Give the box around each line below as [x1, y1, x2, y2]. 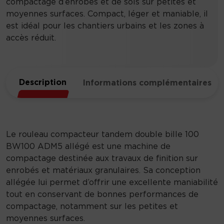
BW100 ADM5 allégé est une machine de [6, 140, 170, 151]
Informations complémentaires [83, 77, 211, 88]
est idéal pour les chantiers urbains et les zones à [6, 20, 204, 30]
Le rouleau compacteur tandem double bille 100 [6, 128, 199, 139]
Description [19, 76, 66, 87]
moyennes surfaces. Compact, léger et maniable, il [6, 8, 208, 18]
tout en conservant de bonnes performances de [6, 188, 198, 199]
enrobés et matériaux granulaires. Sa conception [6, 164, 200, 175]
